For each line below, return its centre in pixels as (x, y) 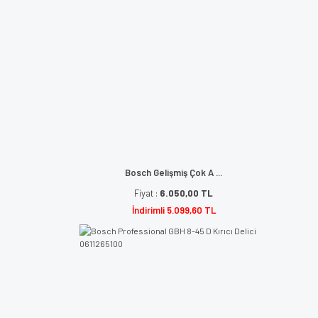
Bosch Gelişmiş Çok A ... (174, 172)
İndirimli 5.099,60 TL (174, 210)
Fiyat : (147, 193)
